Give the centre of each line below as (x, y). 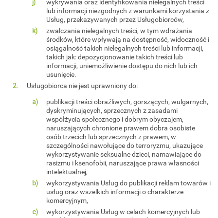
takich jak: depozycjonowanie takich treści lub (115, 57)
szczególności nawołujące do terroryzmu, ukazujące (125, 145)
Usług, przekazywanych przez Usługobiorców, (115, 19)
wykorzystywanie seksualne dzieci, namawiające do (124, 154)
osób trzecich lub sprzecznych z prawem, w (111, 136)
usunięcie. (61, 74)
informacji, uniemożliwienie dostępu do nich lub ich (122, 65)
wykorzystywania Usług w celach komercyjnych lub (123, 211)
